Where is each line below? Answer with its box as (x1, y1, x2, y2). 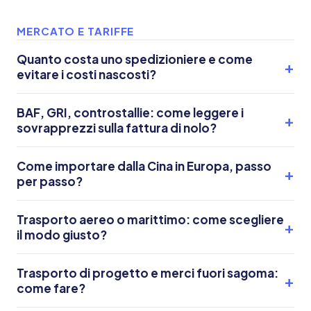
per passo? (17, 174, 83, 189)
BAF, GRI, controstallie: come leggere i (17, 105, 244, 120)
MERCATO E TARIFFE (17, 24, 135, 37)
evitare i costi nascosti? (17, 67, 156, 82)
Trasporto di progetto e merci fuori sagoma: (17, 265, 278, 280)
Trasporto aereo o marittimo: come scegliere (17, 212, 284, 227)
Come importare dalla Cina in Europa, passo (17, 158, 271, 174)
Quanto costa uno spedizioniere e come (17, 51, 253, 67)
